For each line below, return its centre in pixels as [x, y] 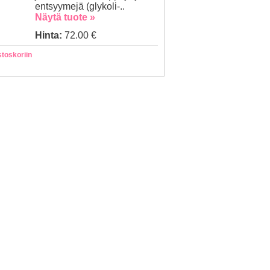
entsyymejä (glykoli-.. [80, 6]
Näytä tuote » [65, 17]
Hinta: [49, 35]
